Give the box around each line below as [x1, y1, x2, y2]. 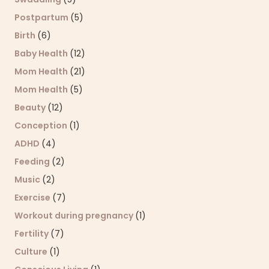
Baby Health [14, 47, 70, 59]
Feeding [14, 155, 52, 168]
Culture [14, 245, 49, 258]
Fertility [14, 227, 50, 240]
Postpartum [14, 11, 70, 23]
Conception [14, 119, 69, 131]
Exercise [14, 191, 52, 204]
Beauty [14, 101, 47, 113]
